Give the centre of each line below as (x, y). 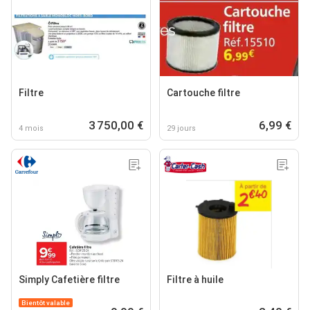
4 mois (31, 128)
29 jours (181, 128)
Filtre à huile (195, 279)
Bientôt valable (46, 302)
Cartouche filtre (203, 92)
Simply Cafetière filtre (69, 279)
